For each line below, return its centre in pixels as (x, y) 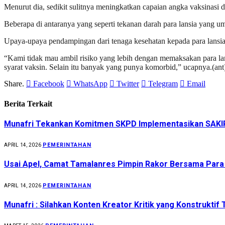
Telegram (163, 84)
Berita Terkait (28, 103)
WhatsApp (90, 84)
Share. (14, 84)
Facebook (49, 84)
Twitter (128, 84)
